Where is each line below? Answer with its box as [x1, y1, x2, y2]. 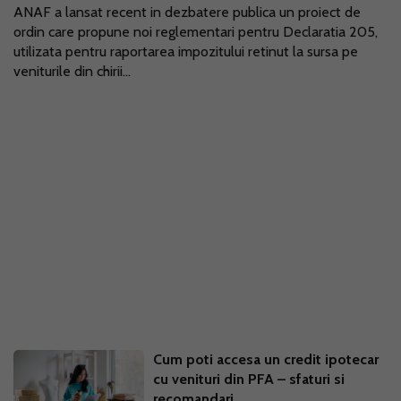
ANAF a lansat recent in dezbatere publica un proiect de [13, 4, 361, 21]
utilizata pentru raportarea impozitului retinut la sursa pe [13, 43, 358, 60]
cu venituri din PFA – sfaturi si [153, 371, 346, 388]
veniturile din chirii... [13, 63, 131, 80]
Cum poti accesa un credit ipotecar [153, 351, 380, 368]
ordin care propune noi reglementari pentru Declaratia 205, [13, 23, 378, 40]
